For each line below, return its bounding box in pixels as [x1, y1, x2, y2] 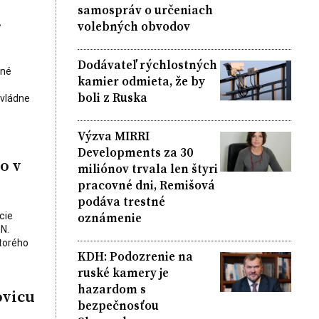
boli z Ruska [77, 88, 147, 106]
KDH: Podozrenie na [77, 247, 193, 265]
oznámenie [77, 209, 142, 226]
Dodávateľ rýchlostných [77, 56, 217, 73]
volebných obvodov [77, 17, 190, 35]
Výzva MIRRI [77, 127, 150, 145]
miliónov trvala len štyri [77, 159, 218, 177]
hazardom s [77, 280, 146, 298]
